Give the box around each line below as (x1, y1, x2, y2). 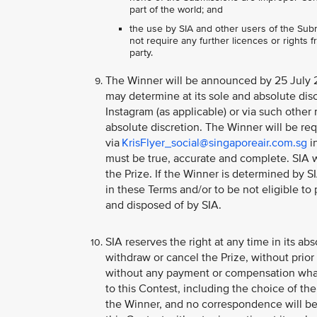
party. (129, 47, 153, 59)
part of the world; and (129, 4, 223, 16)
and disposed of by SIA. (105, 198, 221, 213)
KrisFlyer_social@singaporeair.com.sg (122, 136, 307, 151)
